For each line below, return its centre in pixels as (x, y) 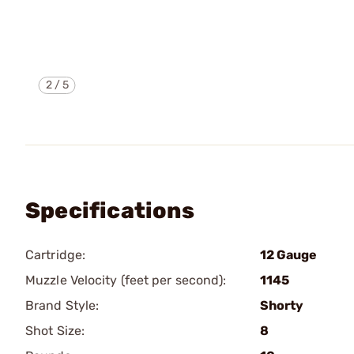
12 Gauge (288, 255)
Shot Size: (55, 331)
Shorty (282, 305)
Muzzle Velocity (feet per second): (126, 280)
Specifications (110, 211)
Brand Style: (62, 305)
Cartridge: (55, 255)
